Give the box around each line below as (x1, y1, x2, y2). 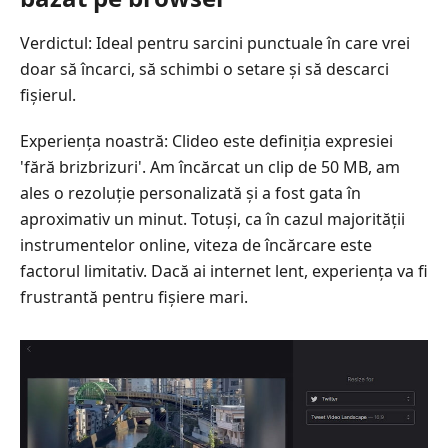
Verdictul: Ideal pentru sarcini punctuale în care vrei (20, 31, 410, 54)
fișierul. (20, 83, 76, 106)
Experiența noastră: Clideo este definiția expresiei (20, 129, 393, 152)
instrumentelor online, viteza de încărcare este (20, 233, 372, 256)
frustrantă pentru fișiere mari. (20, 285, 248, 308)
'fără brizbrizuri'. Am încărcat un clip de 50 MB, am (20, 155, 400, 178)
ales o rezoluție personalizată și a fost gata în (20, 181, 361, 204)
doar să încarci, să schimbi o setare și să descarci (20, 57, 389, 80)
